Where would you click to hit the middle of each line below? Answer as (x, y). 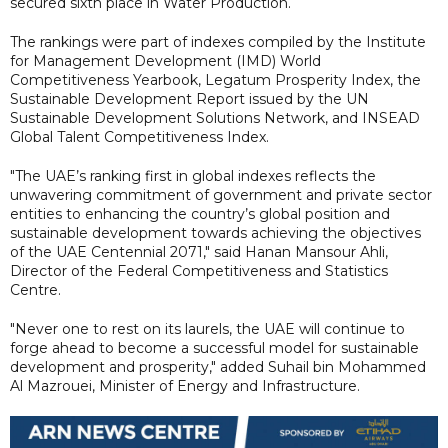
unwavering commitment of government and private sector (221, 194)
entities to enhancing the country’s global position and (200, 213)
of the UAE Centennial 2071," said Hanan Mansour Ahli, (199, 251)
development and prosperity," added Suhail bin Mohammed (218, 366)
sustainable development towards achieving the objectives (215, 232)
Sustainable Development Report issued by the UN (189, 98)
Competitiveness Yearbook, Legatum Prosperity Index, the (215, 79)
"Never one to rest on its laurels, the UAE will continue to (207, 328)
